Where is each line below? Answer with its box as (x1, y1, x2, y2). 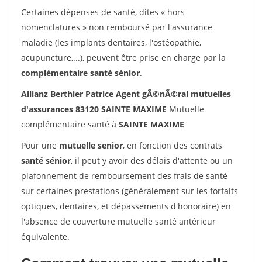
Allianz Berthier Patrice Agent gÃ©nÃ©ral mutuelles (21, 88, 231, 99)
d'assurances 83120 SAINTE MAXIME (21, 104, 167, 115)
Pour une (21, 140, 59, 151)
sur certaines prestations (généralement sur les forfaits (21, 185, 238, 196)
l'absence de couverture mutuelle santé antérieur (21, 216, 216, 227)
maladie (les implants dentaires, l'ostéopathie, (21, 37, 201, 48)
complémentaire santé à (21, 119, 119, 130)
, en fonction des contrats (123, 140, 222, 151)
